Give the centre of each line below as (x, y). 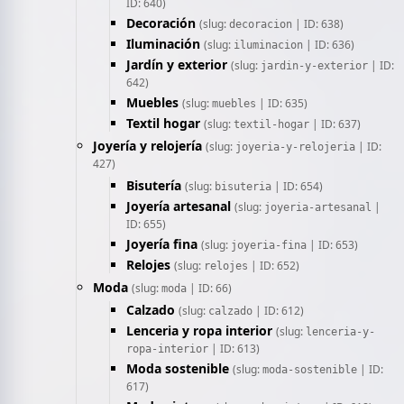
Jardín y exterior (177, 64)
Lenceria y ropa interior (199, 331)
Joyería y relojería (147, 146)
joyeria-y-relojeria (295, 147)
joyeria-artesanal (318, 207)
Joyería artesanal (179, 206)
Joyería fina (162, 244)
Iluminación (163, 44)
